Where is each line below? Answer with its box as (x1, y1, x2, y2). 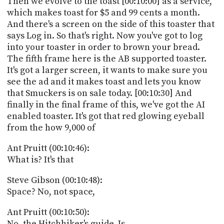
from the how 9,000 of (6, 121, 95, 133)
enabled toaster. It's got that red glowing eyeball (6, 110, 204, 122)
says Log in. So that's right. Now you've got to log (6, 29, 202, 41)
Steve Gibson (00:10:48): (6, 174, 102, 186)
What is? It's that (6, 153, 73, 165)
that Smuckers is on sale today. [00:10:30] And (6, 87, 191, 99)
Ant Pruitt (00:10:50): (6, 206, 89, 218)
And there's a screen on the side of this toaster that (6, 18, 214, 30)
